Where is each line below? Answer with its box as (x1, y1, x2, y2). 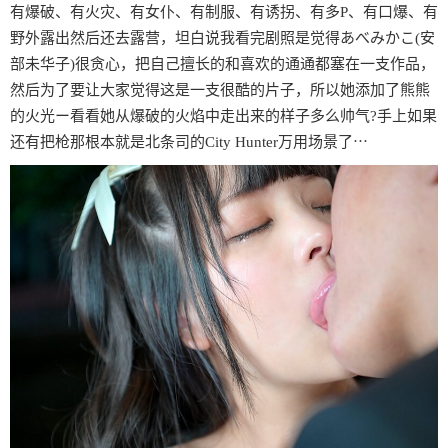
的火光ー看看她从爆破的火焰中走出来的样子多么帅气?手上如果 (10, 108, 437, 125)
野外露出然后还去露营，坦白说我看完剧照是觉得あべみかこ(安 (10, 30, 435, 47)
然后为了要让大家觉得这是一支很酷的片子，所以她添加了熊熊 (10, 82, 430, 99)
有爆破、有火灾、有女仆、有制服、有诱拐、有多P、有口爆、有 (10, 4, 438, 21)
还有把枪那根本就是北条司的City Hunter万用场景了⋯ (10, 134, 368, 151)
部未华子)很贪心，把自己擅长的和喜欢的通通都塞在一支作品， (10, 56, 435, 73)
